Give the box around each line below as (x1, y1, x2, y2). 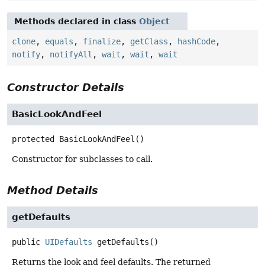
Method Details (7, 183, 98, 196)
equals (45, 36, 73, 46)
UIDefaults (45, 237, 92, 247)
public (12, 237, 40, 247)
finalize (83, 36, 121, 46)
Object (139, 16, 170, 26)
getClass (130, 36, 168, 46)
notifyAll (50, 49, 92, 59)
